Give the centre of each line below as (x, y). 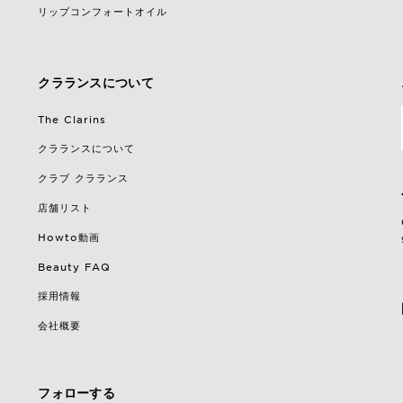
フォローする (77, 393)
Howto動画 (69, 237)
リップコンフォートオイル (103, 11)
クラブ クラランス (84, 178)
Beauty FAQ (75, 267)
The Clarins (72, 119)
